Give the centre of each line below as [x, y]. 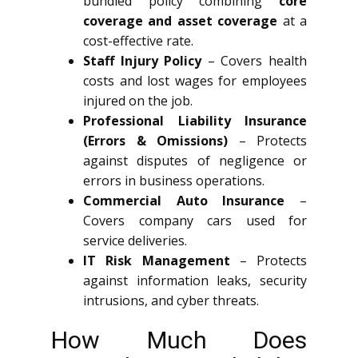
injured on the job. [138, 101]
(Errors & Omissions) [155, 141]
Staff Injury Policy [143, 61]
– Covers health [255, 61]
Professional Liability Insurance [195, 121]
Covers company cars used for [195, 221]
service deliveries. [135, 241]
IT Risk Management [157, 261]
